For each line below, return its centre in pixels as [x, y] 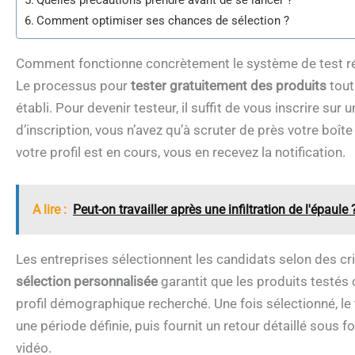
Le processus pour [73, 86]
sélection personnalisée [87, 282]
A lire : [50, 210]
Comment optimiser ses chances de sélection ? [163, 21]
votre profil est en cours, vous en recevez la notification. [181, 153]
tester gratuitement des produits [229, 86]
